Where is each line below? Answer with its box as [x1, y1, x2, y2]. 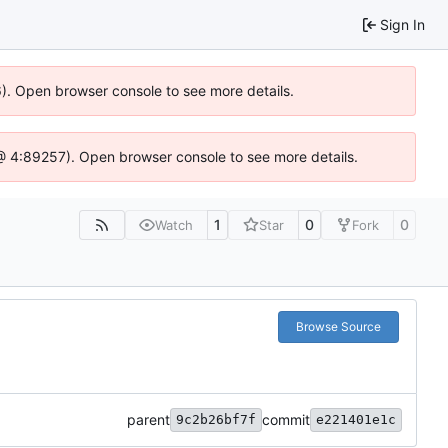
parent [127, 411, 170, 429]
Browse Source [295, 319, 381, 335]
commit [262, 411, 310, 429]
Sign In [380, 15, 425, 33]
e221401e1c [316, 412, 396, 428]
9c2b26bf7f [176, 412, 256, 428]
